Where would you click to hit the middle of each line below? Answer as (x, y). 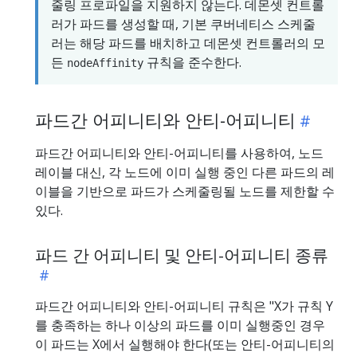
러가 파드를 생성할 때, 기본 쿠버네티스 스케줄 (183, 24)
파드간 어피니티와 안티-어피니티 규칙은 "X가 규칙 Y (184, 306)
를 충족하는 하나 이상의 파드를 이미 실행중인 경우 (180, 326)
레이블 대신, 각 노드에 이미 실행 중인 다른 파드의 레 (185, 173)
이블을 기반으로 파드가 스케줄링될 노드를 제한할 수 (185, 192)
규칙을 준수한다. (192, 63)
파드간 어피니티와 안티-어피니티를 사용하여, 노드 (179, 153)
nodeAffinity (105, 63)
